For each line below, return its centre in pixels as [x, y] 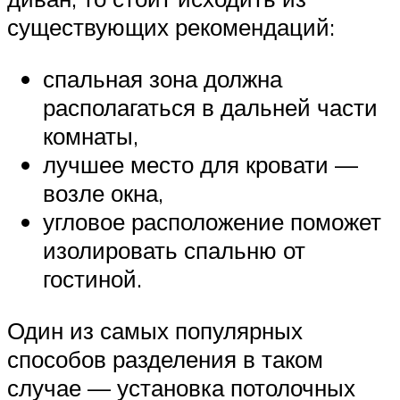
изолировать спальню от [174, 250]
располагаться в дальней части [210, 108]
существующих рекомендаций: [171, 27]
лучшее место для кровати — [200, 165]
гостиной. [92, 279]
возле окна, [103, 193]
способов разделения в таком [165, 358]
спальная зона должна [162, 79]
